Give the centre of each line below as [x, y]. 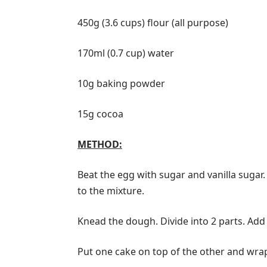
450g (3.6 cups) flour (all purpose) [153, 23]
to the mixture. [111, 191]
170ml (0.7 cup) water [126, 53]
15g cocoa [100, 114]
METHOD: [100, 144]
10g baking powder [121, 83]
